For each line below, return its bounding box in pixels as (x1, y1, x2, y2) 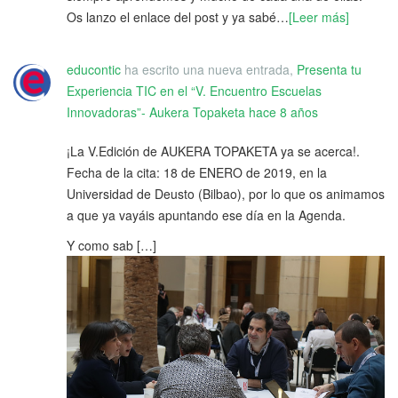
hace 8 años (249, 102, 318, 121)
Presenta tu (297, 60, 362, 78)
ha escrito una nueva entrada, (121, 60, 297, 78)
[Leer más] (289, 7, 349, 26)
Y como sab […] (67, 235, 156, 254)
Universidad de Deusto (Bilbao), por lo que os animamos (67, 184, 385, 203)
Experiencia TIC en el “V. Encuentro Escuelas (67, 81, 322, 99)
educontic (67, 60, 121, 78)
